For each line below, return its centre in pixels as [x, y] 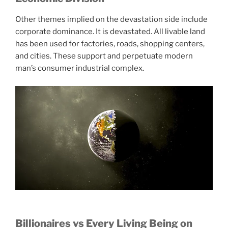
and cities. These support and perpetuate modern [104, 56]
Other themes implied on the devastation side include [111, 20]
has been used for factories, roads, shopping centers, [110, 44]
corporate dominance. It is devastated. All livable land [110, 32]
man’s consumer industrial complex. [80, 68]
